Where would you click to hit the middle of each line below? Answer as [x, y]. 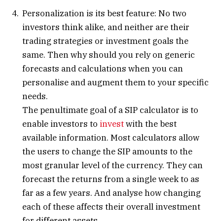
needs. [35, 96]
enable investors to [61, 124]
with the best [150, 124]
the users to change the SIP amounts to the [107, 151]
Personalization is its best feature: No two [104, 13]
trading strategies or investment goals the [105, 41]
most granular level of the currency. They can [112, 165]
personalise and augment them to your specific [115, 82]
